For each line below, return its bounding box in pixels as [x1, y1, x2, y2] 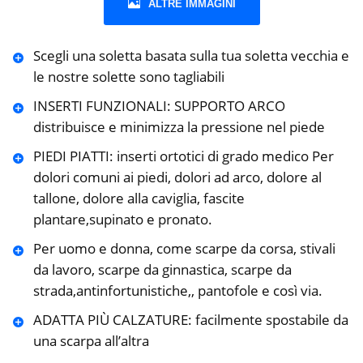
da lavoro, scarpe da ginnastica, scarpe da [32, 260, 292, 280]
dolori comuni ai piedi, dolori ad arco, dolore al [32, 168, 322, 187]
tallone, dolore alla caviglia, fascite [32, 189, 245, 208]
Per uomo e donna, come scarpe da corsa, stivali [32, 239, 335, 258]
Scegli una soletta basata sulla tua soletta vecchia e [32, 46, 349, 66]
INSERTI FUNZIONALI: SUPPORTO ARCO [32, 96, 285, 116]
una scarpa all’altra [32, 331, 149, 351]
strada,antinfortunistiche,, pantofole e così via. [32, 281, 322, 301]
